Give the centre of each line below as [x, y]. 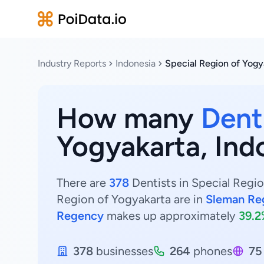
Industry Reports [72, 63]
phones [211, 251]
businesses [123, 251]
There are [83, 183]
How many [129, 118]
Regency [80, 216]
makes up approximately [171, 216]
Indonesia [136, 63]
